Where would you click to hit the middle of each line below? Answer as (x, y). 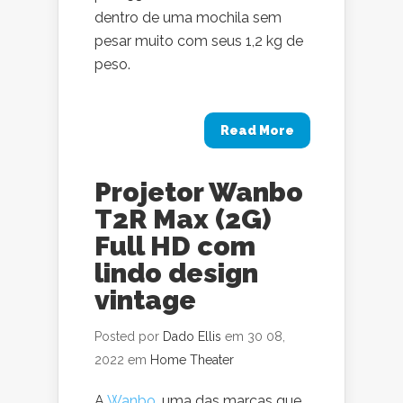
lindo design (176, 273)
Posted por (129, 336)
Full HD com (175, 246)
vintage (145, 300)
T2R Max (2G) (183, 219)
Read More (257, 130)
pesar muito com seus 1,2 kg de (199, 41)
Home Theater (192, 360)
